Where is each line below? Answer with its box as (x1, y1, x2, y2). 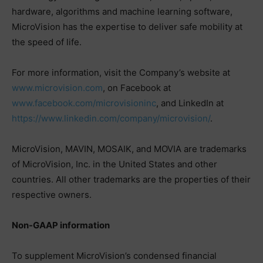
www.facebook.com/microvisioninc (12, 97, 156, 109)
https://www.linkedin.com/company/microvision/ (12, 112, 210, 124)
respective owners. (12, 188, 92, 200)
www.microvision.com (12, 82, 103, 93)
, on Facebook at (103, 82, 171, 93)
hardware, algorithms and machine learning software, (12, 5, 232, 17)
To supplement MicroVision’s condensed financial (12, 249, 217, 261)
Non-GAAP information (12, 219, 110, 231)
